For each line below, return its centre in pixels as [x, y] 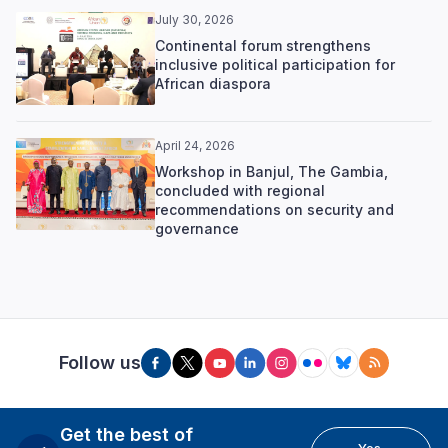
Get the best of [126, 434]
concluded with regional [239, 190]
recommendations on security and [274, 209]
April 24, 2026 [194, 145]
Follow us [100, 362]
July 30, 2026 [194, 20]
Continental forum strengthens [262, 46]
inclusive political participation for [274, 65]
